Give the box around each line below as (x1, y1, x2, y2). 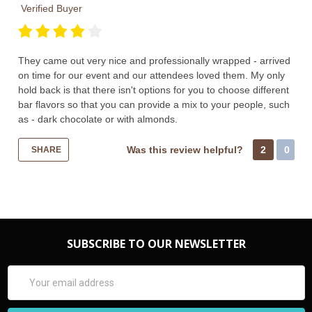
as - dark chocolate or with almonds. (17, 114, 178, 125)
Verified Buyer (17, 3, 82, 15)
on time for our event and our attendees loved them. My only (17, 70, 285, 81)
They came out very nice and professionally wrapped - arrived (17, 55, 290, 67)
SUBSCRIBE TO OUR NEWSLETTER (66, 236, 246, 252)
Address (7, 281, 45, 293)
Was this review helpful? (126, 144, 246, 156)
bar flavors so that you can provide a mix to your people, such (17, 99, 290, 111)
